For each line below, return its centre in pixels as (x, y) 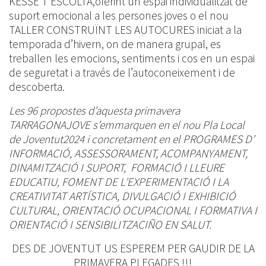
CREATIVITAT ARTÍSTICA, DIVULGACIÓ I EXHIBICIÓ (122, 196)
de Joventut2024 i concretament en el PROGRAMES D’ (132, 139)
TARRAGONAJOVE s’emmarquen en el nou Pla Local (127, 125)
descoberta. (37, 87)
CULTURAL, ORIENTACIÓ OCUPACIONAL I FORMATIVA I (133, 210)
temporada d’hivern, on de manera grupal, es (115, 44)
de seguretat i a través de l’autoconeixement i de (122, 73)
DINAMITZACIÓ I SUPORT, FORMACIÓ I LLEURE (117, 168)
